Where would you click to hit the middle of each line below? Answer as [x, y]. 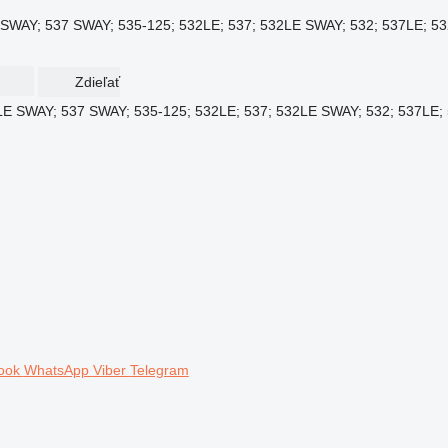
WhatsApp [58, 369]
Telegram [159, 369]
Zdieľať [97, 82]
